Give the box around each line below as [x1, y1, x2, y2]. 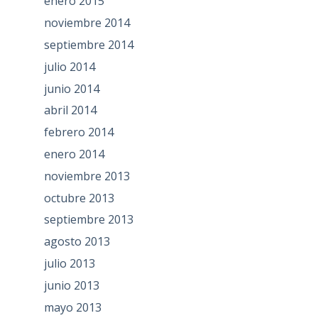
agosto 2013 [43, 234, 110, 250]
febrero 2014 [43, 124, 114, 141]
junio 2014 [43, 80, 99, 97]
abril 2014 [43, 102, 97, 119]
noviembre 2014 [43, 15, 130, 31]
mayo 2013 [43, 299, 102, 315]
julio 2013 [43, 256, 95, 272]
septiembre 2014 [43, 37, 133, 53]
